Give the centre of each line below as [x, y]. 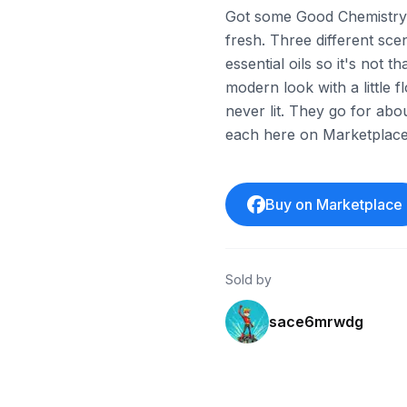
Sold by [248, 279]
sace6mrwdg [316, 322]
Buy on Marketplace [334, 204]
